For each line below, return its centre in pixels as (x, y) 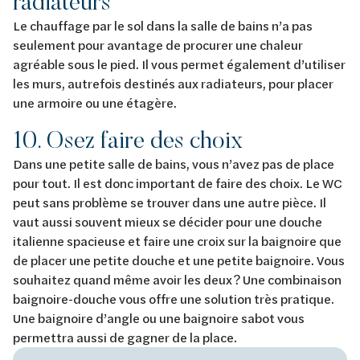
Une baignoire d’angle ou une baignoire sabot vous (159, 317)
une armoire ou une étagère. (97, 102)
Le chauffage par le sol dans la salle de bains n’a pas (163, 25)
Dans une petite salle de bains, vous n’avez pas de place (174, 163)
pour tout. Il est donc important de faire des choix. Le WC (178, 182)
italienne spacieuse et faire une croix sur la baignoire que (177, 240)
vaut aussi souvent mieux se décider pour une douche (168, 221)
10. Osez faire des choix (131, 139)
